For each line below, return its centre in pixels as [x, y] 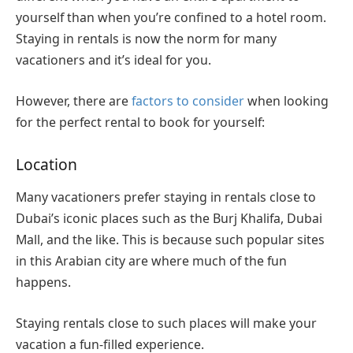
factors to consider [188, 100]
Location [48, 164]
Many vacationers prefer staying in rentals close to [166, 197]
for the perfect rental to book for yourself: [140, 122]
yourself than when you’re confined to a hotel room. [171, 18]
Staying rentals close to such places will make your [166, 323]
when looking [286, 100]
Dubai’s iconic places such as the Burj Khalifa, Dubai [169, 219]
